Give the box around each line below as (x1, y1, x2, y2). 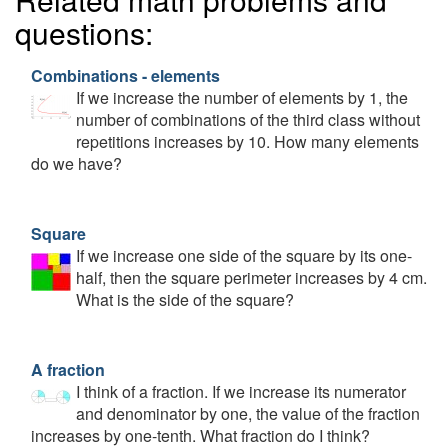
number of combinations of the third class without (76, 108, 420, 131)
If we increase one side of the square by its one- (76, 244, 412, 267)
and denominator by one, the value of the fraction (76, 402, 420, 425)
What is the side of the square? (76, 288, 294, 311)
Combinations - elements (31, 64, 220, 87)
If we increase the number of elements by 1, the (76, 86, 408, 109)
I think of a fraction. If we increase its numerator (76, 380, 406, 403)
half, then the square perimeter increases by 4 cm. (76, 266, 427, 289)
